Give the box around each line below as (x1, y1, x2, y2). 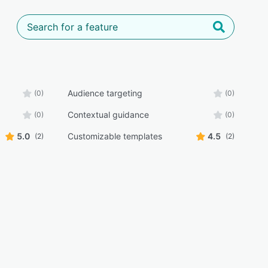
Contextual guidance (67, 109, 149, 120)
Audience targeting (67, 88, 142, 98)
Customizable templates (67, 131, 162, 141)
